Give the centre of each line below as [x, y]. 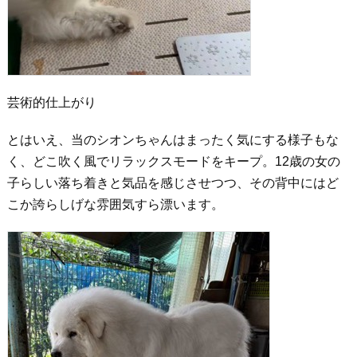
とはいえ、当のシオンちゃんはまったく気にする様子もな [173, 140]
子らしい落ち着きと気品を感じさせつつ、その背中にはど [173, 183]
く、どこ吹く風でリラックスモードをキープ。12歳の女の [173, 161]
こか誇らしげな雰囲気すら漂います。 [115, 204]
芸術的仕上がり [51, 102]
